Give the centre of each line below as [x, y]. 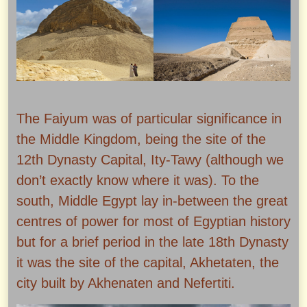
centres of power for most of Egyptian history [153, 222]
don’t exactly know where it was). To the [138, 181]
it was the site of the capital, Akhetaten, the [148, 263]
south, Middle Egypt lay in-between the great [152, 201]
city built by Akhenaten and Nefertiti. [126, 283]
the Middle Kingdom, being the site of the [141, 139]
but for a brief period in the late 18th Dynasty [152, 242]
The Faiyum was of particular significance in [149, 119]
